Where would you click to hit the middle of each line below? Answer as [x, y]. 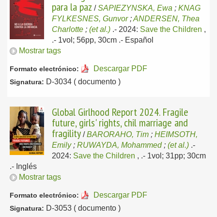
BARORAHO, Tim [118, 134]
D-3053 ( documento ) [82, 208]
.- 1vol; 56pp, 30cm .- [88, 40]
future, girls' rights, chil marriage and [120, 123]
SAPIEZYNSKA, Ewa [135, 8]
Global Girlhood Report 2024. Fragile [120, 112]
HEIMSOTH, [176, 134]
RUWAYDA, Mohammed [119, 145]
